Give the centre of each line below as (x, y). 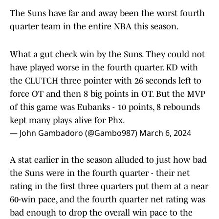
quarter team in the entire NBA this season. (95, 27)
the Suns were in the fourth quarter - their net (100, 173)
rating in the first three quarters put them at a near (109, 186)
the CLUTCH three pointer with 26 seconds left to (106, 81)
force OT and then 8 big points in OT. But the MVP (108, 94)
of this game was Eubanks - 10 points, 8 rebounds (105, 107)
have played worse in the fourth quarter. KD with (104, 68)
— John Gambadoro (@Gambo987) (75, 133)
